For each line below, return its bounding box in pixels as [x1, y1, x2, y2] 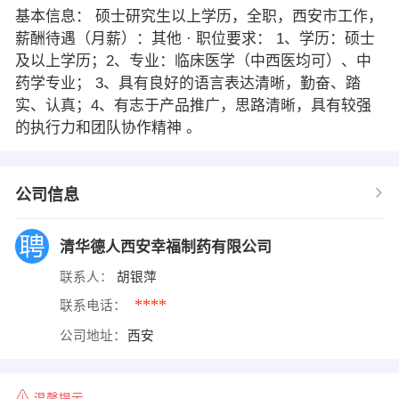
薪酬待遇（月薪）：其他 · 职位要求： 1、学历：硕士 [14, 29, 375, 47]
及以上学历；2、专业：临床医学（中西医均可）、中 [14, 52, 371, 69]
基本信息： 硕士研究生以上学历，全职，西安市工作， [14, 7, 383, 25]
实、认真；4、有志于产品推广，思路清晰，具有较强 [14, 96, 371, 114]
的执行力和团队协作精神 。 [14, 118, 201, 136]
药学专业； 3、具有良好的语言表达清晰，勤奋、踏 [14, 74, 361, 92]
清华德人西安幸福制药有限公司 [59, 238, 276, 256]
